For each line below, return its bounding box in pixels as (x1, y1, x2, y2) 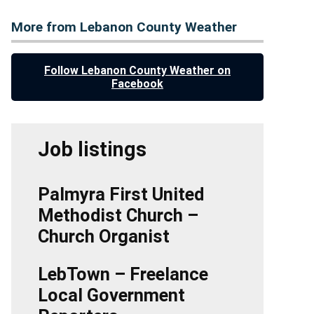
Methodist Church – (38, 205, 198, 226)
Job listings (38, 137, 146, 162)
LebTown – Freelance (38, 264, 208, 285)
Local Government (38, 285, 185, 306)
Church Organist (38, 226, 170, 247)
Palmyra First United (38, 184, 204, 205)
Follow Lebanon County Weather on (44, 64, 231, 78)
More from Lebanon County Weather (11, 19, 237, 36)
